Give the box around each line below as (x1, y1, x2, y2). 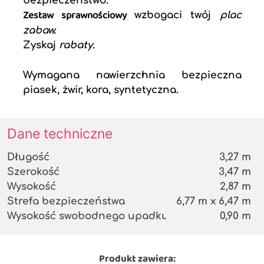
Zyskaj (23, 39, 56, 51)
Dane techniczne (7, 126, 113, 143)
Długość (7, 151, 49, 163)
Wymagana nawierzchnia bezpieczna (23, 69, 242, 81)
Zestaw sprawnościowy (23, 7, 134, 25)
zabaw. (23, 25, 56, 37)
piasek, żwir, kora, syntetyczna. (23, 84, 179, 95)
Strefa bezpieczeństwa (7, 196, 125, 207)
